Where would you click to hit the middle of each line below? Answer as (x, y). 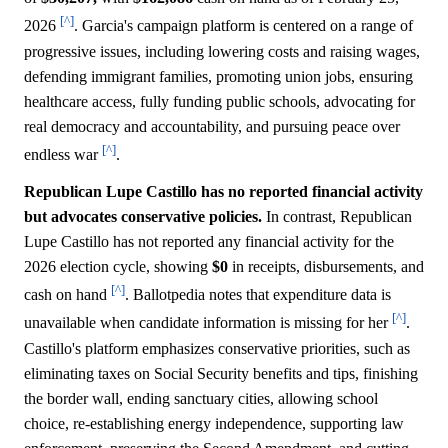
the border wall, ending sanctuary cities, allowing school (201, 398)
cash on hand (67, 295)
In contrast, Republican (337, 217)
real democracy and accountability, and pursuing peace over (212, 126)
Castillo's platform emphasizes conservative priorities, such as (217, 348)
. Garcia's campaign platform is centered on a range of (243, 26)
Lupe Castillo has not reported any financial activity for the (209, 242)
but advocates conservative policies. (143, 217)
